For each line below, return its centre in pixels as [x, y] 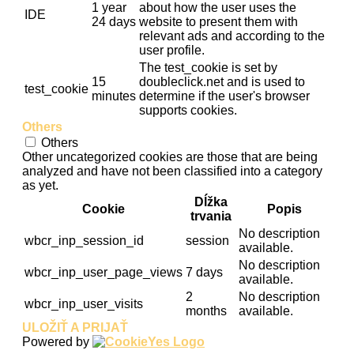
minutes [114, 96]
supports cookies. [188, 111]
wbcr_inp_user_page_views [104, 273]
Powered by [57, 342]
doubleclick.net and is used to [222, 82]
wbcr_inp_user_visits [84, 304]
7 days [204, 273]
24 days [114, 22]
